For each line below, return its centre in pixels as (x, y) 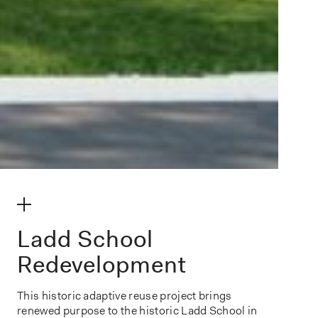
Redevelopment (102, 264)
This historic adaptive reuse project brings (125, 296)
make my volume (82, 204)
